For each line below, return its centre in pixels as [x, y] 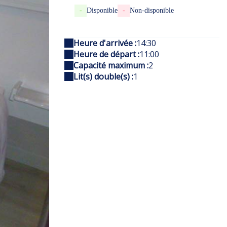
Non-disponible [152, 10]
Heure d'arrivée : [105, 43]
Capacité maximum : [111, 65]
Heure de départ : [106, 54]
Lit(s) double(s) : [103, 77]
